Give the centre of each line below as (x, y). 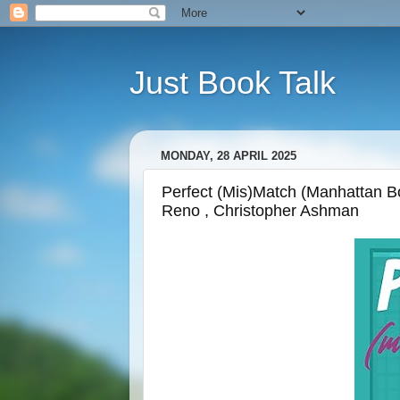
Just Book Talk (232, 83)
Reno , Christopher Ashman (260, 210)
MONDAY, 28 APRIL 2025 (228, 156)
